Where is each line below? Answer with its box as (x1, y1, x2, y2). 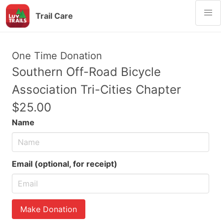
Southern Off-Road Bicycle (12, 65, 161, 79)
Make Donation (20, 204, 77, 214)
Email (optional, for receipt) (12, 159, 117, 169)
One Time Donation (12, 50, 102, 62)
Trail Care (36, 11, 74, 21)
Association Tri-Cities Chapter (12, 82, 181, 97)
